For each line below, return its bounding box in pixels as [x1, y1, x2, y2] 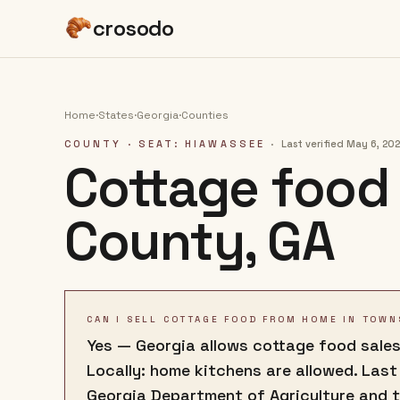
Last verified [281, 137, 345, 150]
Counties [181, 108, 229, 122]
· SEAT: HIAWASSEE [121, 137, 265, 150]
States [98, 108, 134, 122]
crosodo [93, 14, 174, 42]
